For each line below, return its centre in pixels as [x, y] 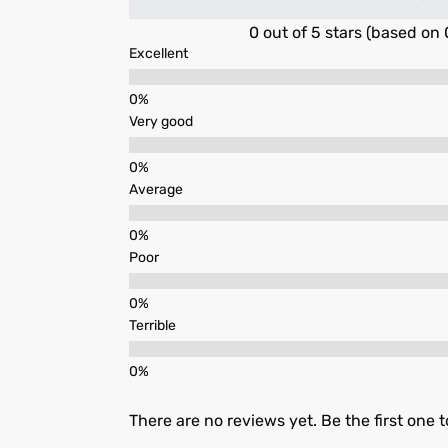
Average [155, 190]
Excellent [158, 54]
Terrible [152, 326]
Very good [160, 122]
